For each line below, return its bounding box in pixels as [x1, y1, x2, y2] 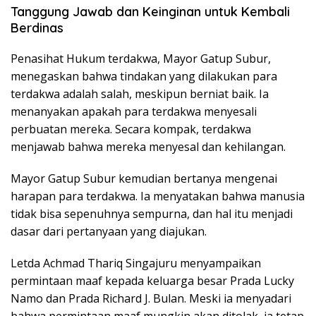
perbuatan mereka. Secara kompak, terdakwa [11, 121, 251, 138]
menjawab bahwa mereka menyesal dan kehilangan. [11, 139, 286, 155]
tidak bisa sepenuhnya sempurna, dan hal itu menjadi [11, 206, 293, 222]
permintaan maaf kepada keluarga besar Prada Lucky [11, 273, 294, 289]
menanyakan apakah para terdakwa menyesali [11, 104, 257, 120]
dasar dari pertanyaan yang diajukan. [11, 224, 207, 240]
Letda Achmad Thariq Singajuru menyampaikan [11, 255, 261, 272]
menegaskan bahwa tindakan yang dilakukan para [11, 68, 277, 85]
